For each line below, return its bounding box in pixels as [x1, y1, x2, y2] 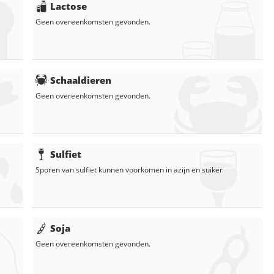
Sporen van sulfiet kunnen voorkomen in [35, 165, 174, 176]
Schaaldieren [50, 74, 111, 87]
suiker [202, 165, 223, 176]
